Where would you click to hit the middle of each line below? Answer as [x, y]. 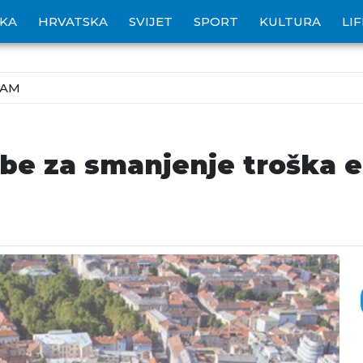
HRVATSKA [73, 21]
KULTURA [290, 21]
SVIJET [151, 21]
